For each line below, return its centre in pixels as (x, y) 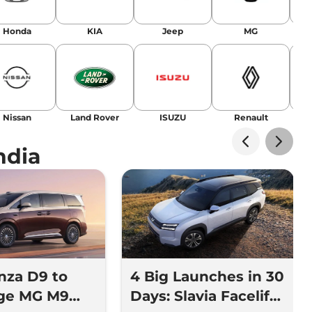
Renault (251, 118)
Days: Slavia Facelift (203, 296)
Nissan (17, 118)
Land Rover (95, 118)
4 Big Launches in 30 (207, 277)
